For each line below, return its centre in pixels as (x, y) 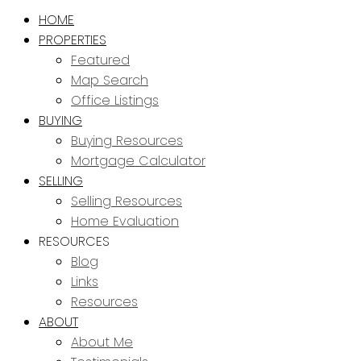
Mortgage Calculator (138, 161)
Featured (100, 60)
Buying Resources (127, 141)
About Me (102, 342)
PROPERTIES (73, 40)
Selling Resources (127, 201)
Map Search (110, 80)
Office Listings (115, 100)
